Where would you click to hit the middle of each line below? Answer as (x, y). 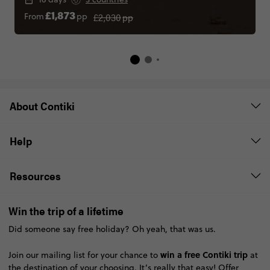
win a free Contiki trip (204, 255)
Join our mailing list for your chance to (84, 255)
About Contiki (42, 106)
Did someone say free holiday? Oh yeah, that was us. (112, 229)
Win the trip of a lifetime (66, 211)
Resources (35, 176)
